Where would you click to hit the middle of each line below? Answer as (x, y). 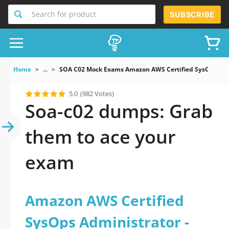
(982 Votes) (97, 94)
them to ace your (100, 137)
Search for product (64, 14)
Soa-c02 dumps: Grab (119, 111)
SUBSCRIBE (192, 15)
